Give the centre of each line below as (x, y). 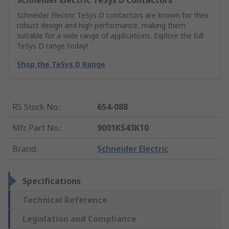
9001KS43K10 (123, 128)
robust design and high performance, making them (101, 26)
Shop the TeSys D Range (61, 64)
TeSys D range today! (52, 46)
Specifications (52, 181)
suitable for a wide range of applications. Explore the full (110, 36)
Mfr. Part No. (36, 128)
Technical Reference (65, 200)
